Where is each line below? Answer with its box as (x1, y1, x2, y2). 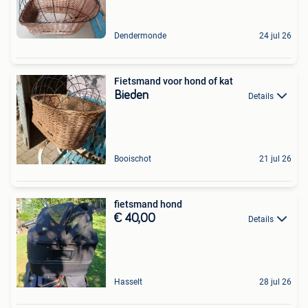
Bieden (114, 89, 148, 102)
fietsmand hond (114, 198, 182, 210)
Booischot (114, 153, 151, 164)
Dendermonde (114, 30, 166, 41)
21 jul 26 (259, 153, 291, 164)
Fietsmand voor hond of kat (114, 75, 233, 87)
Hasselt (114, 276, 142, 287)
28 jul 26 (259, 276, 291, 287)
